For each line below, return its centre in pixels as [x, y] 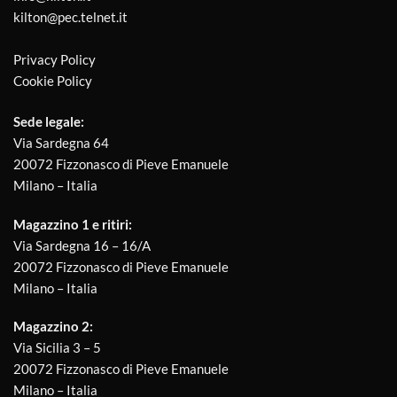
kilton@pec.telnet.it [70, 16]
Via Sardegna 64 [61, 143]
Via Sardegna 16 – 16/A [82, 245]
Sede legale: [49, 122]
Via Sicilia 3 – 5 [57, 348]
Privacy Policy [54, 59]
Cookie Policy [53, 80]
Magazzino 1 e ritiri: [73, 224]
